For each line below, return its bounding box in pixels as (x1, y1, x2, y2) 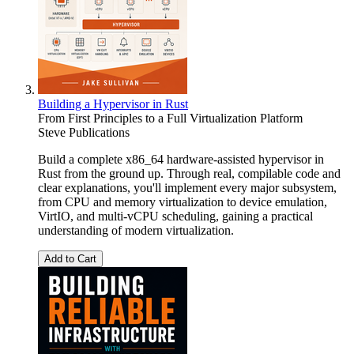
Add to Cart (44, 253, 96, 265)
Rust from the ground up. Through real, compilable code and (38, 167, 341, 181)
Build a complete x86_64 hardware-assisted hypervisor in (38, 153, 324, 167)
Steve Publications (38, 126, 130, 140)
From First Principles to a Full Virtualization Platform (38, 111, 303, 126)
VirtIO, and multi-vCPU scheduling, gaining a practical (38, 209, 313, 224)
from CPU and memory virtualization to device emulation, (38, 195, 327, 209)
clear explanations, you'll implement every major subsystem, (38, 181, 337, 195)
